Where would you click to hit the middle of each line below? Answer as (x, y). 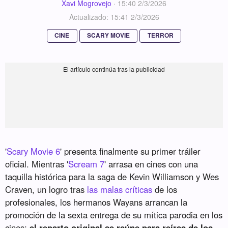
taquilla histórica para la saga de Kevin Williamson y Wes (112, 176)
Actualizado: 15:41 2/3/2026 (114, 17)
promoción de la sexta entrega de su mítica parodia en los (114, 215)
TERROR (160, 36)
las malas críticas (120, 189)
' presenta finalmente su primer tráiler (131, 151)
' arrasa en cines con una (151, 164)
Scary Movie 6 (34, 151)
